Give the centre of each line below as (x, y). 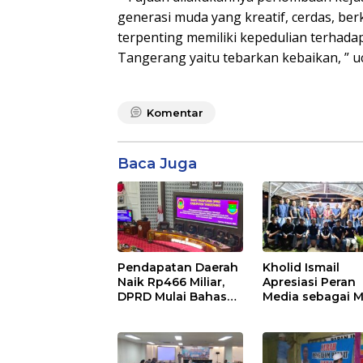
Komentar (175, 112)
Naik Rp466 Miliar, (171, 282)
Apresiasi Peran (310, 282)
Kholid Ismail (301, 267)
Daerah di (292, 340)
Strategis (290, 311)
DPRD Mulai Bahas (172, 296)
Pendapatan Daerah (178, 267)
